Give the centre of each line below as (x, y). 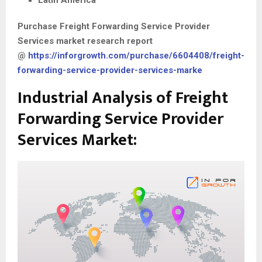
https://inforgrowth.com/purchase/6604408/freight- (136, 56)
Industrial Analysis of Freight (123, 98)
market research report (103, 41)
